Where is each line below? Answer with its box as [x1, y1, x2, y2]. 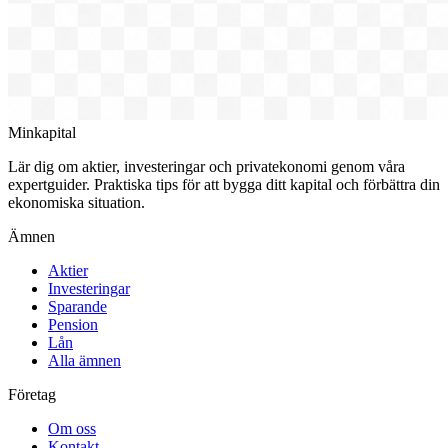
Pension [48, 315, 98, 333]
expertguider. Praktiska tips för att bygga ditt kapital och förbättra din [8, 175, 440, 193]
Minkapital [8, 123, 76, 141]
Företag [8, 385, 56, 403]
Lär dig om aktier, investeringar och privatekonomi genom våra [8, 157, 405, 175]
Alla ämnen [48, 351, 121, 369]
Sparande [48, 297, 107, 315]
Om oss [48, 419, 96, 437]
